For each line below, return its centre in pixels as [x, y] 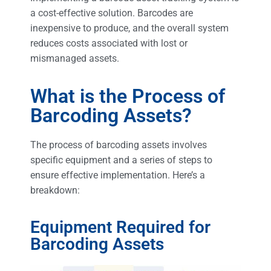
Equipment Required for [120, 227]
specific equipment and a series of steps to [121, 160]
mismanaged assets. [75, 58]
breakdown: [55, 191]
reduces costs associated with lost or [109, 43]
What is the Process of [128, 96]
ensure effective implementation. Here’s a [118, 175]
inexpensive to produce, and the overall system [129, 28]
